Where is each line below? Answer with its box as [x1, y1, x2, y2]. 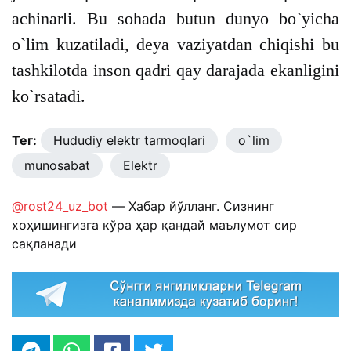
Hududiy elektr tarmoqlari [53, 132, 205, 149]
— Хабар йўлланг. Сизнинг [108, 198, 274, 215]
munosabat [24, 157, 90, 174]
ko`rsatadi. [12, 86, 85, 107]
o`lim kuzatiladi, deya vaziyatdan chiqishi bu [12, 34, 339, 55]
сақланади [12, 236, 77, 252]
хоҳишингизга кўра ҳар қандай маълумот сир [12, 217, 297, 233]
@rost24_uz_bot [12, 198, 108, 215]
